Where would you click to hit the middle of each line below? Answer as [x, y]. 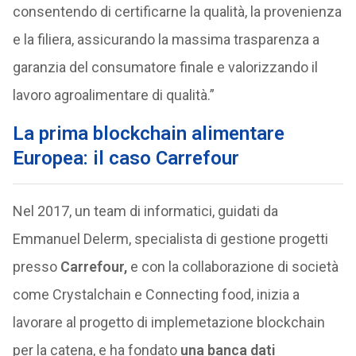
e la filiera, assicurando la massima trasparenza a [166, 39]
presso [36, 267]
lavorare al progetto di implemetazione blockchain [168, 322]
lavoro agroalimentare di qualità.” [113, 95]
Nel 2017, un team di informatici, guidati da [145, 211]
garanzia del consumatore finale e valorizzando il [165, 67]
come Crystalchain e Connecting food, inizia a [156, 294]
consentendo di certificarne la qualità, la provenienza [177, 12]
